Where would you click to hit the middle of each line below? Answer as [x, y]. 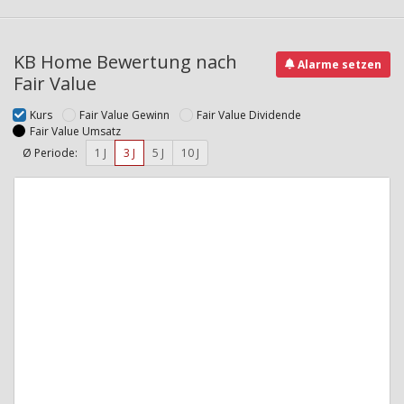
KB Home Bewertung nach [125, 61]
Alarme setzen [338, 64]
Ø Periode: [50, 152]
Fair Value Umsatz [75, 131]
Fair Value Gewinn [124, 115]
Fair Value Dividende [249, 115]
